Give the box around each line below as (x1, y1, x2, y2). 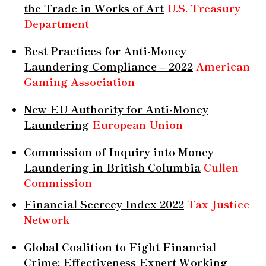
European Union (92, 116, 183, 132)
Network (24, 211, 69, 227)
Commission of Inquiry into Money (24, 143, 214, 159)
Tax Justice (187, 195, 249, 211)
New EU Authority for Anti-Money (24, 100, 208, 116)
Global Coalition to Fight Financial (24, 238, 216, 254)
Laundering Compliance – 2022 (24, 58, 193, 74)
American (196, 58, 250, 74)
